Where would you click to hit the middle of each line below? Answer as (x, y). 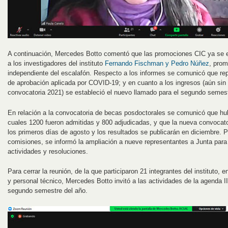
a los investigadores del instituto (56, 63)
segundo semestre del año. (48, 191)
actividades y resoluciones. (48, 151)
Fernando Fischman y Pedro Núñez (157, 63)
